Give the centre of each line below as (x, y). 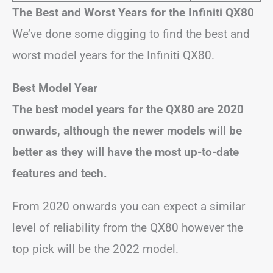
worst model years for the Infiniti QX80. (113, 55)
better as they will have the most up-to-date (126, 152)
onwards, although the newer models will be (127, 130)
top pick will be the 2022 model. (95, 249)
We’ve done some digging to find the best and (131, 34)
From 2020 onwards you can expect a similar (129, 206)
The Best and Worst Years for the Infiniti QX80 (133, 12)
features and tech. (60, 173)
